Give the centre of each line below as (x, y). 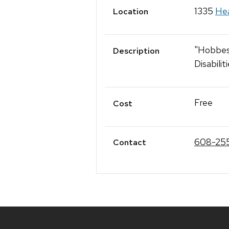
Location (131, 12)
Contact (130, 142)
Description (136, 51)
